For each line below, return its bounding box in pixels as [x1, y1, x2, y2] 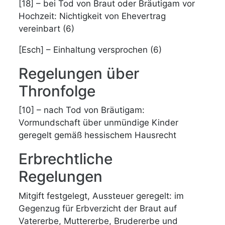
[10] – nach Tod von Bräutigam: [19, 105, 145, 115]
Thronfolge [19, 81, 96, 100]
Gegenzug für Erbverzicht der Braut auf [19, 203, 177, 213]
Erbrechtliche [19, 150, 113, 168]
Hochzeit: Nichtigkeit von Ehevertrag [19, 11, 166, 21]
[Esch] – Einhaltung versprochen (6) [19, 44, 162, 55]
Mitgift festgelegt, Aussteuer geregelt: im [19, 190, 184, 201]
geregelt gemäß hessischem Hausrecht [19, 130, 177, 140]
